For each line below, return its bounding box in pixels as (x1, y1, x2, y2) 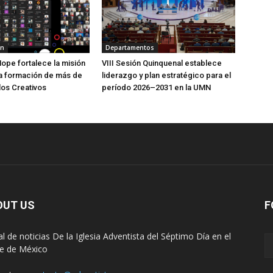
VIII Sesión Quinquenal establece (102, 58, 222, 68)
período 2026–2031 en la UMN (102, 82, 211, 92)
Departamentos (105, 43, 155, 52)
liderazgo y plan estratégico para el (102, 70, 232, 80)
